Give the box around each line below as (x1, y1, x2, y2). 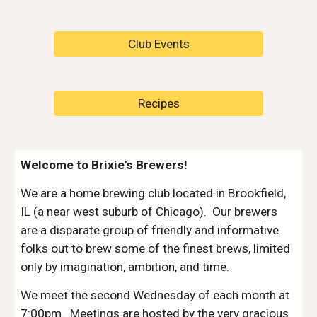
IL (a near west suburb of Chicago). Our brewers (21, 204, 278, 219)
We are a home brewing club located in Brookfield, (21, 186, 287, 200)
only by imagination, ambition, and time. (21, 260, 230, 274)
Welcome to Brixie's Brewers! (21, 158, 188, 172)
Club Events (127, 37, 190, 51)
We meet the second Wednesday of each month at (21, 288, 290, 302)
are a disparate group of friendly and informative (21, 223, 279, 237)
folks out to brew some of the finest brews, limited (21, 241, 291, 255)
